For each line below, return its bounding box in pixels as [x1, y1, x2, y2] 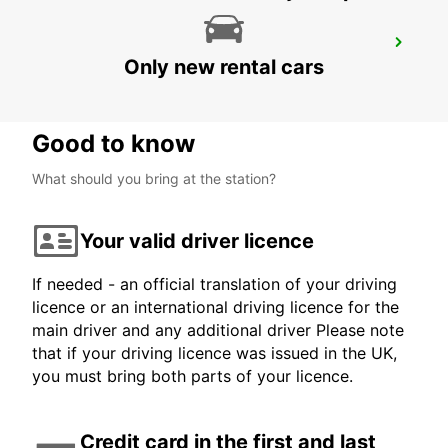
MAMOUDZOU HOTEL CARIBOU [40, 38, 291, 59]
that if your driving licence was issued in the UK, [32, 343, 397, 364]
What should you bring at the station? [32, 170, 276, 188]
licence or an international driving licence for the [32, 297, 399, 318]
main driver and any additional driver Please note [32, 320, 404, 341]
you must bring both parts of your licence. [32, 366, 353, 387]
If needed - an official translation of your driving [32, 274, 397, 295]
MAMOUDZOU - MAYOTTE [40, 61, 214, 79]
